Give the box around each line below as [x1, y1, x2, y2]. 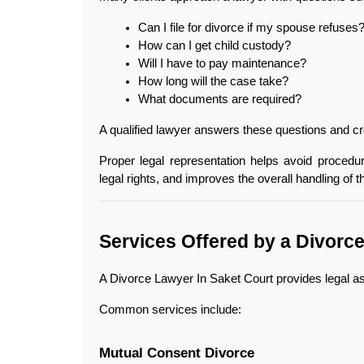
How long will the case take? [138, 75, 288, 89]
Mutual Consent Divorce [99, 344, 254, 362]
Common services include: [99, 303, 241, 317]
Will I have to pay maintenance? [138, 57, 306, 71]
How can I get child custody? [138, 39, 291, 53]
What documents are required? [138, 93, 301, 106]
